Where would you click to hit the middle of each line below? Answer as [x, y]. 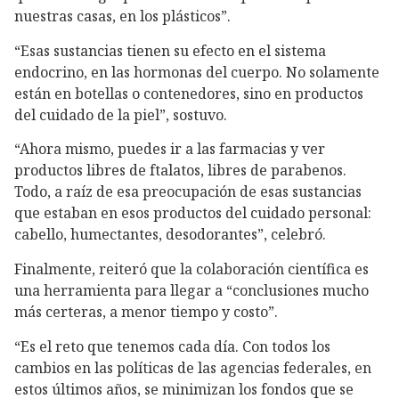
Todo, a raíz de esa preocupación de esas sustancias [188, 192]
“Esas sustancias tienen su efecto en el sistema [170, 50]
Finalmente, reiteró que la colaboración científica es [191, 269]
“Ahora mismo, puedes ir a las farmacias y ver [170, 149]
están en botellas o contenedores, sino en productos [189, 93]
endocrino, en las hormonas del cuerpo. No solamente [197, 72]
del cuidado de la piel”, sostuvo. [121, 114]
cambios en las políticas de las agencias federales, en [193, 367]
